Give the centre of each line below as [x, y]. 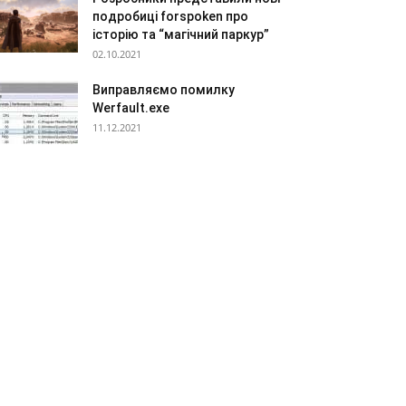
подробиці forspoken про [170, 16]
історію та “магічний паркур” [181, 34]
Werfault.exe [131, 108]
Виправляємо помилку [164, 90]
